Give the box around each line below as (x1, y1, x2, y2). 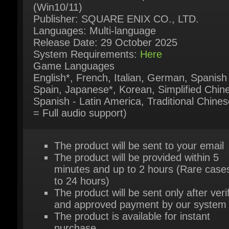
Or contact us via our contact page (53, 216, 211, 228)
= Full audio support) (32, 69, 125, 81)
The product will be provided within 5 (53, 112, 215, 124)
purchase (53, 181, 95, 193)
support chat (53, 204, 109, 216)
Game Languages (32, 23, 112, 34)
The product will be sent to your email (53, 101, 220, 112)
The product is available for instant (53, 170, 206, 181)
